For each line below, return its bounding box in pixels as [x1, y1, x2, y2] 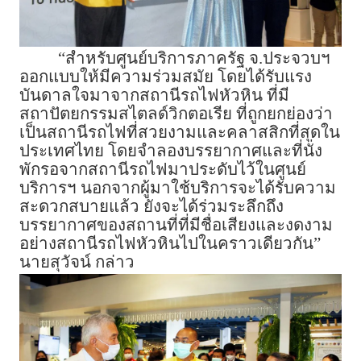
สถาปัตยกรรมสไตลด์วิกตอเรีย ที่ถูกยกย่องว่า [19, 105, 333, 123]
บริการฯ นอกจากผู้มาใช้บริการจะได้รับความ [19, 179, 336, 197]
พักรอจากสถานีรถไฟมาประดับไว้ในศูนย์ [19, 160, 306, 179]
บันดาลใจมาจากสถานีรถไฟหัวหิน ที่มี [19, 86, 289, 105]
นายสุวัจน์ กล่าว [19, 253, 135, 272]
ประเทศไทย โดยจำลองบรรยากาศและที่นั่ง [19, 142, 322, 160]
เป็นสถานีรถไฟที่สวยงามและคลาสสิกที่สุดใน [19, 123, 340, 142]
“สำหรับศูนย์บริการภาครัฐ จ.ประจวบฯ [58, 49, 330, 68]
